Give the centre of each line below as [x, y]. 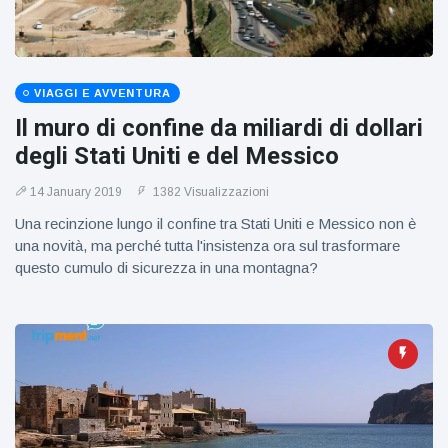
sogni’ [148, 25]
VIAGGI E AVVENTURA [102, 93]
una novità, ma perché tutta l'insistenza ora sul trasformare [207, 245]
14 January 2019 [76, 192]
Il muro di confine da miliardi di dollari [219, 128]
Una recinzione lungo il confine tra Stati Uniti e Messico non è [215, 223]
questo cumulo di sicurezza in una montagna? [166, 267]
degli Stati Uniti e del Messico [177, 156]
